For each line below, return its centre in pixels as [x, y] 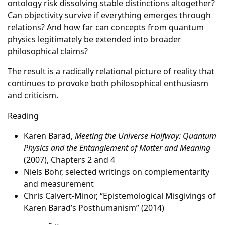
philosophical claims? [48, 51]
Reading [23, 116]
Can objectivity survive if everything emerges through [109, 15]
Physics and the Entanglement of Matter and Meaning [117, 148]
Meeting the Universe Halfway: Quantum [146, 136]
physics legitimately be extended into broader [94, 39]
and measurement [59, 184]
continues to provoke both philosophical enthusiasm [108, 83]
